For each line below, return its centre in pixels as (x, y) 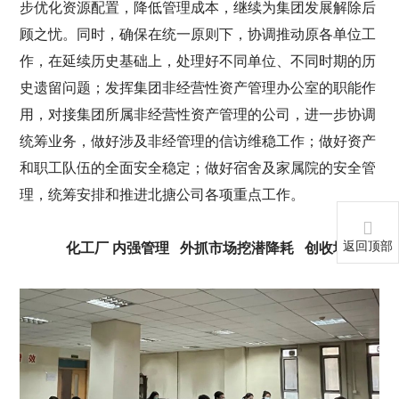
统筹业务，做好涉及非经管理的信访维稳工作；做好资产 (198, 142)
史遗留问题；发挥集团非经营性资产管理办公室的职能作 (198, 88)
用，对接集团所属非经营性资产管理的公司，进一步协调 (198, 115)
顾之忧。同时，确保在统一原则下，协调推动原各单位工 (198, 35)
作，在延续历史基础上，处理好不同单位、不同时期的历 (198, 61)
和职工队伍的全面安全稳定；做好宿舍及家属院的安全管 (198, 168)
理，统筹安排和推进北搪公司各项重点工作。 (163, 195)
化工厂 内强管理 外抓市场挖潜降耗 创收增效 (214, 248)
